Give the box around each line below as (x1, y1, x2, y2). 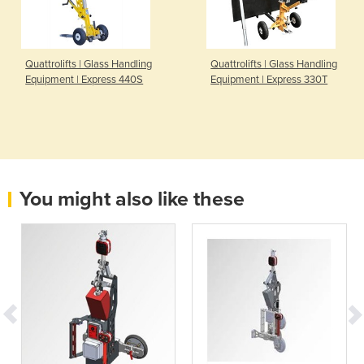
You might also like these (19, 186, 245, 211)
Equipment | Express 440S (25, 72, 144, 86)
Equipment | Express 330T (210, 72, 328, 86)
